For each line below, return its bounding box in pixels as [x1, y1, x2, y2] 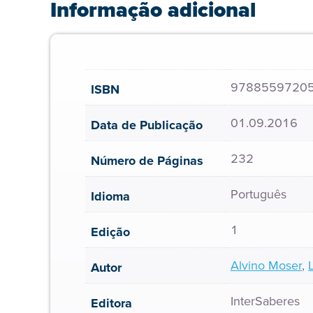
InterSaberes [231, 292, 300, 310]
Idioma [91, 187, 130, 205]
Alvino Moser [231, 256, 302, 274]
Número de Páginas [91, 152, 203, 170]
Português [231, 185, 286, 203]
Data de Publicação [91, 116, 203, 134]
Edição [91, 223, 130, 241]
